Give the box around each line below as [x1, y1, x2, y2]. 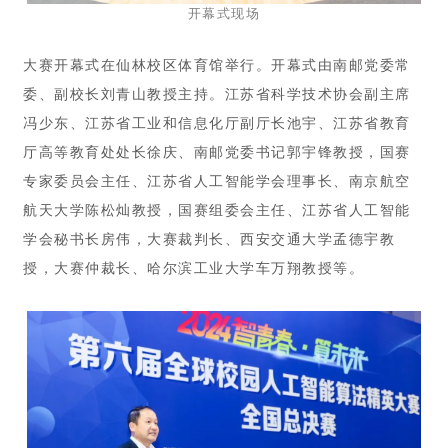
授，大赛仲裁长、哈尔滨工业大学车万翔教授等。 [23, 261, 364, 277]
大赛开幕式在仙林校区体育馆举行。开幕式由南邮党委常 [23, 58, 411, 74]
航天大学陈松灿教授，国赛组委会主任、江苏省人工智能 [23, 203, 411, 219]
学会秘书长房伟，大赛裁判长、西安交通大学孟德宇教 [23, 232, 395, 248]
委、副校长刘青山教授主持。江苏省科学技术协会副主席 [23, 87, 411, 103]
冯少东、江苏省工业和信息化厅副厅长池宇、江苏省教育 [23, 116, 411, 132]
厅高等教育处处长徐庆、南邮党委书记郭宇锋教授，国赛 [23, 145, 411, 161]
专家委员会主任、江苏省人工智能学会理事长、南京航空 [23, 174, 411, 190]
